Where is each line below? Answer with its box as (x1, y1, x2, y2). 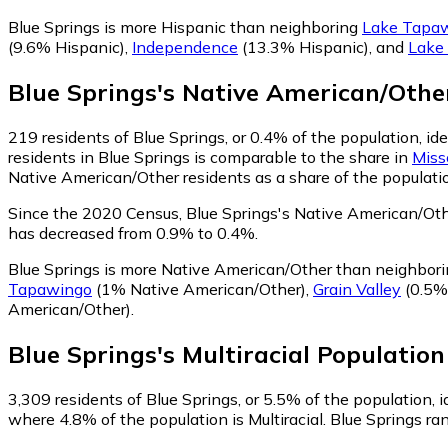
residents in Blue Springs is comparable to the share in (8, 146, 412, 167)
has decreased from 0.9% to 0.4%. (8, 222, 258, 243)
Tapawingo (8, 278, 92, 299)
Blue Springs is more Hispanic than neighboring (8, 17, 362, 38)
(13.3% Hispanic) (238, 37, 369, 58)
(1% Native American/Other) (92, 278, 306, 299)
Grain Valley (313, 278, 401, 299)
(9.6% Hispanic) (8, 37, 125, 58)
